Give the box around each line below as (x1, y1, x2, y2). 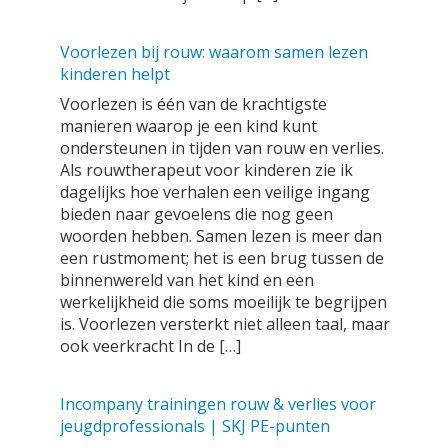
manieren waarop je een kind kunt (60, 115, 317, 137)
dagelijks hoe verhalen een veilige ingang (60, 181, 370, 203)
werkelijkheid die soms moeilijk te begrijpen (60, 291, 387, 313)
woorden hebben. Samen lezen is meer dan (60, 225, 382, 247)
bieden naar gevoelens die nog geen (60, 203, 333, 225)
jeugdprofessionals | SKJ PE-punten (60, 415, 330, 437)
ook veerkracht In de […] (60, 335, 241, 357)
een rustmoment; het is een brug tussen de (60, 247, 384, 269)
